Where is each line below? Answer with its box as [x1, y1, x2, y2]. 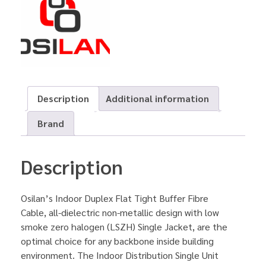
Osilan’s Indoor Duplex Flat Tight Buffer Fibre [21, 191, 208, 204]
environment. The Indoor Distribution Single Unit [21, 248, 218, 261]
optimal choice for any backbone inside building [21, 234, 214, 247]
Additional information [106, 92, 209, 105]
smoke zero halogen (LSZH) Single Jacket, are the [21, 220, 227, 233]
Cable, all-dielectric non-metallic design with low [21, 205, 219, 218]
